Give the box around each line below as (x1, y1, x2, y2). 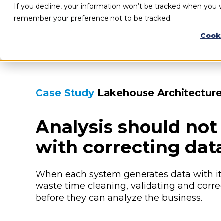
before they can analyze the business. (36, 192, 202, 204)
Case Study (36, 87, 97, 99)
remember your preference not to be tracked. (14, 13, 172, 23)
